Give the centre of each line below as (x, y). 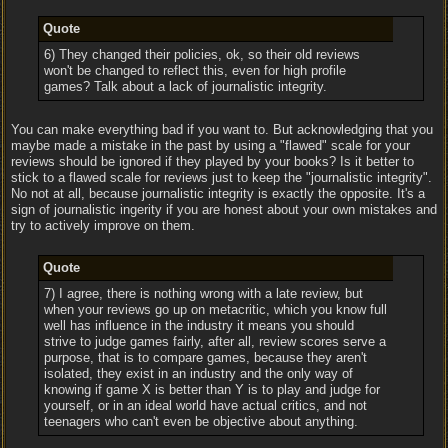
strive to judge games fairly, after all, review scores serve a (214, 341)
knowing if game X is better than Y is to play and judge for (211, 389)
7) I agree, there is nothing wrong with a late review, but (203, 293)
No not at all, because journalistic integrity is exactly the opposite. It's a (218, 193)
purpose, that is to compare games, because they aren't (205, 357)
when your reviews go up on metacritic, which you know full (215, 309)
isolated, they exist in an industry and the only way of (198, 373)
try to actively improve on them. (103, 225)
